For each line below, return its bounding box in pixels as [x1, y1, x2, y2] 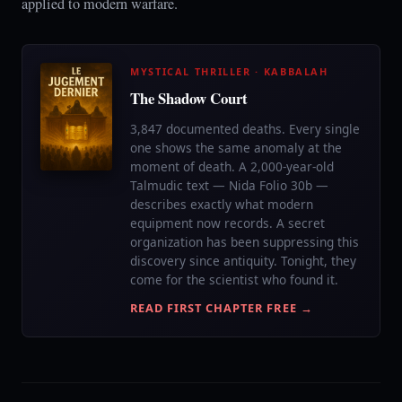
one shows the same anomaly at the [130, 139, 342, 156]
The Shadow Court [130, 87, 248, 109]
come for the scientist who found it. [130, 271, 338, 288]
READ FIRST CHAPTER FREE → [130, 300, 313, 316]
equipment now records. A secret [130, 214, 325, 232]
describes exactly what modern [130, 196, 313, 213]
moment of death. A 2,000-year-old [130, 158, 334, 175]
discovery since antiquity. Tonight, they [130, 252, 356, 269]
